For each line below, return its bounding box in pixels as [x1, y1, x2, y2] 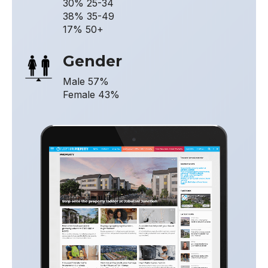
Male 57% [63, 75, 109, 87]
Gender [63, 51, 122, 70]
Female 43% [63, 88, 120, 100]
